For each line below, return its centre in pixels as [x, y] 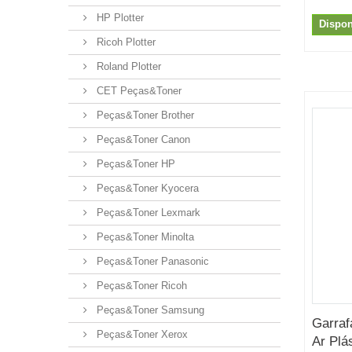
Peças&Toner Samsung [149, 310]
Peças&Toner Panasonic [151, 261]
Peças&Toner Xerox [141, 334]
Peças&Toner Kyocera [146, 188]
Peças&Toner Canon [142, 139]
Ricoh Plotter [125, 42]
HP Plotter [119, 17]
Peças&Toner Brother [144, 115]
